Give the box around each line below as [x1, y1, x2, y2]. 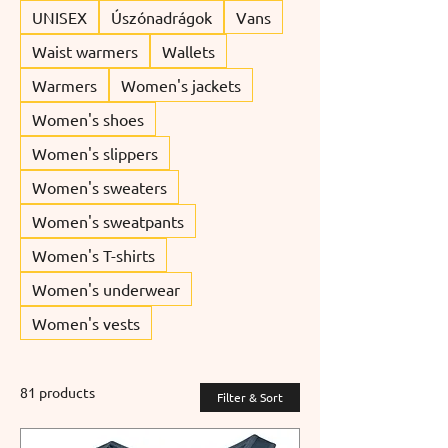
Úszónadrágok [111, 6, 212, 27]
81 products [20, 382, 95, 401]
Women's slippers [32, 142, 158, 163]
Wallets [162, 40, 215, 61]
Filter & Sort [217, 388, 283, 405]
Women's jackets [121, 74, 241, 95]
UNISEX [32, 6, 87, 27]
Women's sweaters [32, 176, 167, 197]
